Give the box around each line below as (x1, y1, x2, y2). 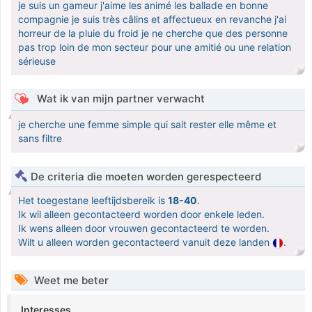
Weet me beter (31, 274, 109, 288)
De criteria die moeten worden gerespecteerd (31, 170, 261, 184)
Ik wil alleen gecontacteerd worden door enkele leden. (18, 208, 265, 221)
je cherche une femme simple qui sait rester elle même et (18, 118, 276, 131)
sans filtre (18, 132, 62, 145)
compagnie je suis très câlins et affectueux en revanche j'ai (18, 13, 286, 26)
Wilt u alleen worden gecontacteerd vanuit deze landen (18, 236, 272, 249)
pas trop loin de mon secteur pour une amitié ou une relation (18, 41, 291, 54)
